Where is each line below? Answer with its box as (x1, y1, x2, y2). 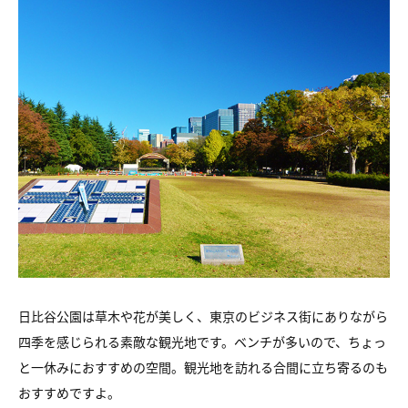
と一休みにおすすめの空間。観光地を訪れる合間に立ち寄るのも (18, 357, 388, 376)
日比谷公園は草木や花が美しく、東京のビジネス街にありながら (18, 306, 388, 325)
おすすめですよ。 (18, 382, 120, 402)
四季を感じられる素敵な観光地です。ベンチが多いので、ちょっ (18, 331, 386, 351)
